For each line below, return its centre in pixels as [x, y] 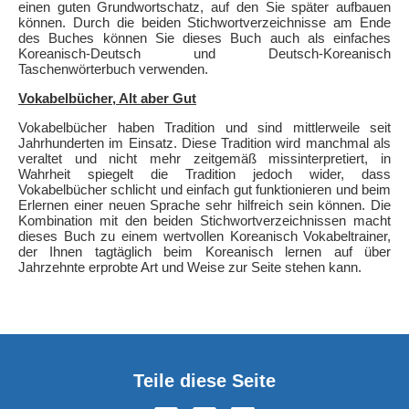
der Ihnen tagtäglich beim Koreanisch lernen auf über [204, 251]
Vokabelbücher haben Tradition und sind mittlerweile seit [204, 127]
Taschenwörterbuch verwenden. [113, 68]
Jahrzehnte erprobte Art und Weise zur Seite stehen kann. [190, 267]
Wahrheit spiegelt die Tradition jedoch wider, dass [204, 173]
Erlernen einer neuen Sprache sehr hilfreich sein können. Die [204, 204]
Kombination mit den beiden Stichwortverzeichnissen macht [204, 220]
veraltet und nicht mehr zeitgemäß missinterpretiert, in [204, 158]
